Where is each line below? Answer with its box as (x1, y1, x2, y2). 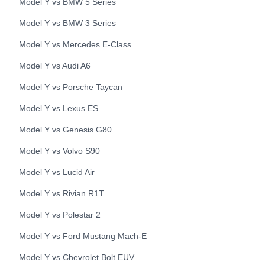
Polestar (63, 210, 93, 219)
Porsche (63, 82, 93, 92)
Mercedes (63, 40, 100, 49)
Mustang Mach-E (83, 231, 147, 241)
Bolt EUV (101, 253, 134, 262)
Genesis (63, 125, 93, 134)
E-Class (102, 40, 131, 49)
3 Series (85, 18, 116, 28)
